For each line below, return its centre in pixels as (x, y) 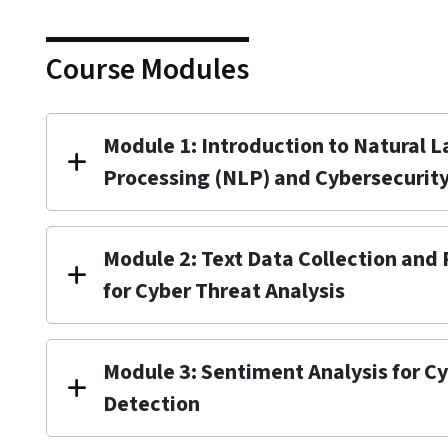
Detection (151, 404)
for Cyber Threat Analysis (224, 291)
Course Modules (147, 69)
